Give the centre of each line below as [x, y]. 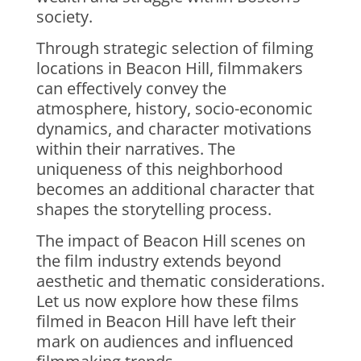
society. [64, 17]
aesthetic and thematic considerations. [180, 281]
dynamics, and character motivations [174, 129]
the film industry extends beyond [158, 261]
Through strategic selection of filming [174, 48]
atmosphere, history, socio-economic [174, 108]
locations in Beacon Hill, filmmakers [169, 68]
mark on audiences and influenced [164, 341]
